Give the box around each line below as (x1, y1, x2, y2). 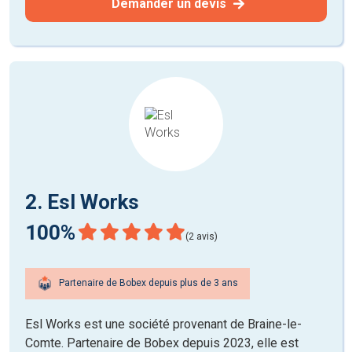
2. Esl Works (25, 189, 139, 214)
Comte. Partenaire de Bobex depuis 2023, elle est (25, 335, 299, 350)
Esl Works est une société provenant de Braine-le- (25, 316, 302, 332)
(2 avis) (185, 230, 218, 242)
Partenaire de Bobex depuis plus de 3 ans (57, 277, 238, 289)
